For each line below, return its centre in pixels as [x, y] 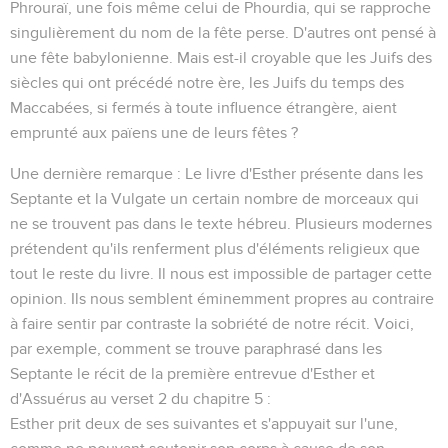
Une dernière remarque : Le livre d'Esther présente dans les [216, 173]
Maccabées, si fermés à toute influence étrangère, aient [203, 107]
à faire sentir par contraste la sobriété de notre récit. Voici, [212, 323]
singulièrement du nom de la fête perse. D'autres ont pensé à [223, 32]
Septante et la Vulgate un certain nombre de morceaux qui [214, 198]
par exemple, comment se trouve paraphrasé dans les [196, 348]
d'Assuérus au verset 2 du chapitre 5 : [140, 398]
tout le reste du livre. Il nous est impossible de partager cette [221, 273]
